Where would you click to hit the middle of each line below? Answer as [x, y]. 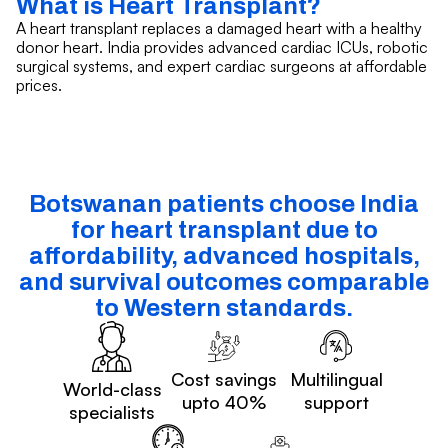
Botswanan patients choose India [224, 203]
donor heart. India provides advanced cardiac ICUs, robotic [222, 46]
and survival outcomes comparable [224, 281]
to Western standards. [224, 307]
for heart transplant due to [224, 229]
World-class [112, 389]
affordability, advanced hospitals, [224, 255]
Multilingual [336, 379]
